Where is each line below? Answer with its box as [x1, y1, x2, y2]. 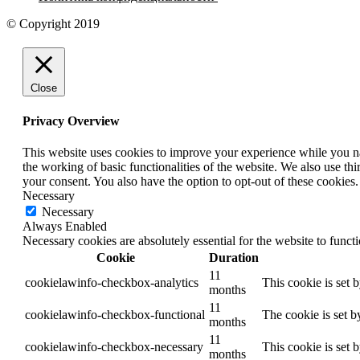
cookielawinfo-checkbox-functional [25, 307, 205, 321]
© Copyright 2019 [6, 17, 100, 31]
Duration [209, 250, 259, 264]
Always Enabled [22, 219, 107, 233]
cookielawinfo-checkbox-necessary [25, 339, 203, 354]
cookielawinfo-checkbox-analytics [25, 275, 198, 289]
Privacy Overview [22, 113, 120, 128]
